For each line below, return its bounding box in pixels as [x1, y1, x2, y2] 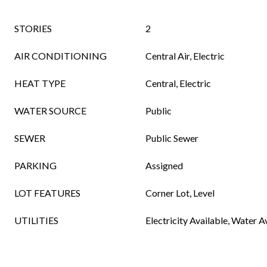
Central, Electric [145, 77, 211, 89]
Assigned [145, 160, 183, 171]
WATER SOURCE [14, 105, 86, 116]
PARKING [14, 160, 57, 171]
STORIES [14, 23, 52, 34]
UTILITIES [14, 215, 58, 226]
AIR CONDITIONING [14, 50, 107, 61]
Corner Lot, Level [145, 187, 215, 198]
